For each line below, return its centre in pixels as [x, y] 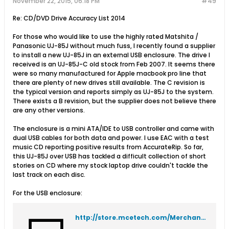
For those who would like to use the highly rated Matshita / [106, 37]
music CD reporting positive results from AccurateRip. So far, [108, 147]
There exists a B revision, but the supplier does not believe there [114, 101]
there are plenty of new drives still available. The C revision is [109, 83]
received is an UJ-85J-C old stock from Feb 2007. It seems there [114, 64]
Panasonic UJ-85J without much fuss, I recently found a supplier [114, 46]
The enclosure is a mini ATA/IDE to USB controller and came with [113, 129]
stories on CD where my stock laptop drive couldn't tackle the [110, 165]
